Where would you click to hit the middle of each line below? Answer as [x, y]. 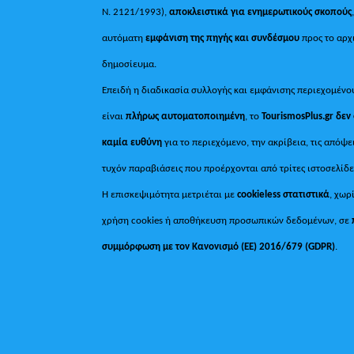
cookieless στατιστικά [284, 194]
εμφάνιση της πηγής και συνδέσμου [223, 38]
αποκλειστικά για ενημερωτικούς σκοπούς [260, 12]
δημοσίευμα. [130, 64]
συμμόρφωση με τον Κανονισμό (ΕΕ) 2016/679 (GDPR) [219, 247]
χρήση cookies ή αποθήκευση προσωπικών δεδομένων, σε [227, 220]
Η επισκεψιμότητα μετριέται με [170, 194]
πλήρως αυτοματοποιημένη [186, 116]
